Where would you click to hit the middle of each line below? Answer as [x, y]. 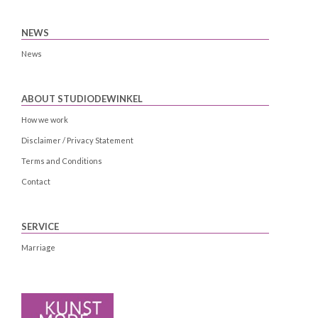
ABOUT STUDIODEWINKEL [82, 99]
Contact [36, 182]
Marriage [38, 248]
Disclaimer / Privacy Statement [77, 141]
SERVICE [40, 227]
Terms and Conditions [62, 161]
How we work [45, 120]
